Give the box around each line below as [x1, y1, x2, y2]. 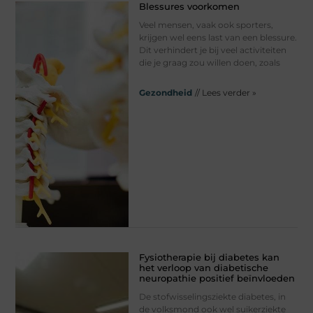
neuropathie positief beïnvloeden [138, 272, 295, 284]
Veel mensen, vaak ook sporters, [138, 20, 273, 31]
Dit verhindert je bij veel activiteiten [138, 45, 286, 56]
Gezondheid [138, 87, 192, 99]
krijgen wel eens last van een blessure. [138, 32, 297, 43]
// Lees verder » [194, 87, 256, 99]
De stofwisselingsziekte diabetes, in [138, 291, 286, 302]
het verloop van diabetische [138, 261, 268, 273]
